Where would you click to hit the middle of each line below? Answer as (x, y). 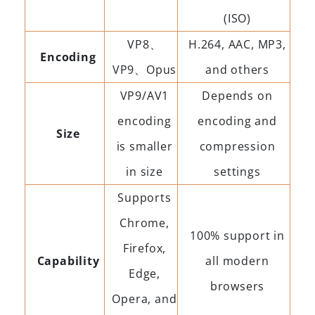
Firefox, (144, 248)
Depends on (237, 95)
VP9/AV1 (144, 95)
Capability (68, 261)
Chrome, (144, 223)
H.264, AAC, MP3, (237, 44)
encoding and (237, 121)
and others (237, 69)
